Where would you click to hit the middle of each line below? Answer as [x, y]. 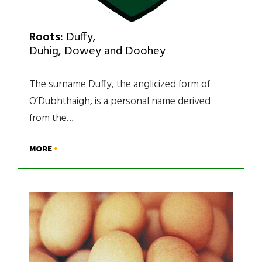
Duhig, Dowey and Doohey [97, 51]
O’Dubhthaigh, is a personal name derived [120, 101]
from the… [51, 118]
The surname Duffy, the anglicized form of [120, 84]
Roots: [46, 37]
